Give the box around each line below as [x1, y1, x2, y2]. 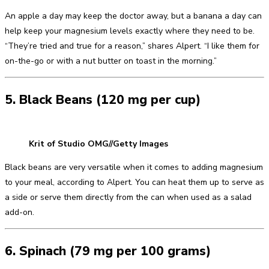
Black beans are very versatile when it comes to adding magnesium [5, 162, 263, 174]
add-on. [5, 207, 34, 219]
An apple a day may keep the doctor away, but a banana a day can [5, 10, 262, 22]
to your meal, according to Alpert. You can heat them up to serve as [5, 177, 264, 189]
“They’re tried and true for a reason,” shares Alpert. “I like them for [5, 40, 259, 52]
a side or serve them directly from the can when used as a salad [5, 192, 252, 204]
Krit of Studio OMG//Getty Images [29, 138, 168, 150]
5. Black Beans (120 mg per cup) [5, 91, 201, 108]
